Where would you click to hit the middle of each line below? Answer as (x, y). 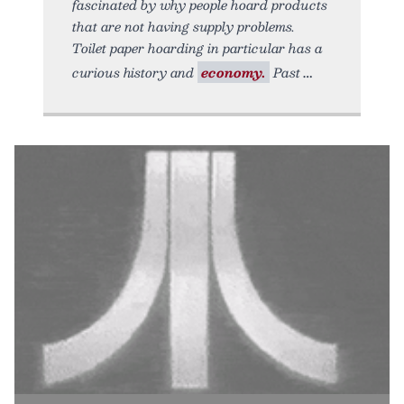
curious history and (135, 72)
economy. (234, 72)
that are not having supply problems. (184, 26)
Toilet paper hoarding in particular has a (197, 47)
